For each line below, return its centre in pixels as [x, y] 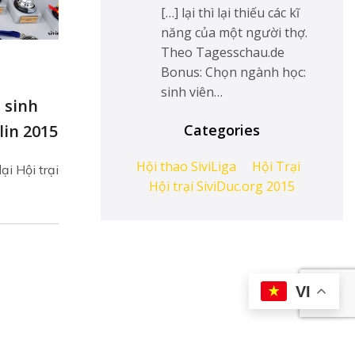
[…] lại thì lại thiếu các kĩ [230, 12]
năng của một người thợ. [234, 32]
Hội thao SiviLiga [186, 167]
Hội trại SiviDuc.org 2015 [222, 187]
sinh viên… [191, 92]
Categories [222, 130]
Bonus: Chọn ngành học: [233, 72]
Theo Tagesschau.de [222, 52]
